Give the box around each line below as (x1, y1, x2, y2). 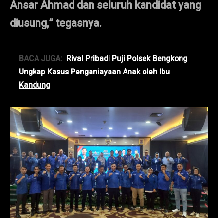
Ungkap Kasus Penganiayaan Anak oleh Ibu (19, 66, 170, 78)
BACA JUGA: (19, 53, 62, 65)
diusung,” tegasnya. (10, 15, 102, 31)
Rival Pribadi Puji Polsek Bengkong (66, 53, 187, 65)
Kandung (19, 79, 50, 91)
